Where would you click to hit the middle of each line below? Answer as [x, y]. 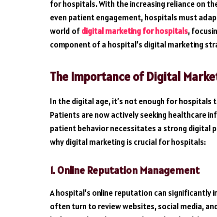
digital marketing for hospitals [135, 31]
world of [66, 31]
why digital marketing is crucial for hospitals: [128, 142]
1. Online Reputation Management [125, 170]
